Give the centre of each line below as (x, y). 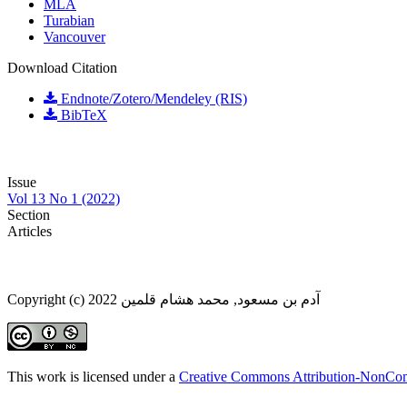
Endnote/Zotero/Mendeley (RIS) (152, 99)
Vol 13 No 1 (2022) (64, 199)
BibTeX (82, 115)
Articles (30, 232)
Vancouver (74, 37)
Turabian (69, 21)
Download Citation (62, 68)
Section (29, 215)
